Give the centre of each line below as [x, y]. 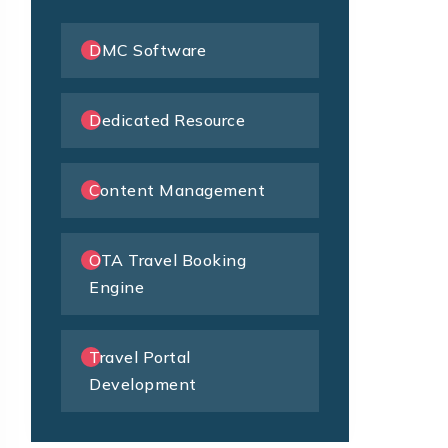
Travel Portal [140, 357]
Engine [116, 287]
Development [143, 384]
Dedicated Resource [167, 120]
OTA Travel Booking [167, 260]
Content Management [177, 190]
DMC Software [147, 50]
